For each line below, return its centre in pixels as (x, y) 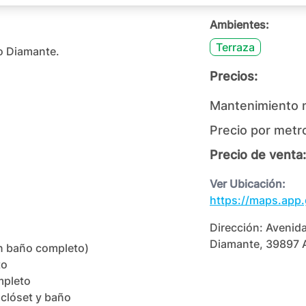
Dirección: (238, 227)
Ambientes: (239, 25)
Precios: (234, 76)
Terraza (235, 47)
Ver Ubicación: (248, 184)
